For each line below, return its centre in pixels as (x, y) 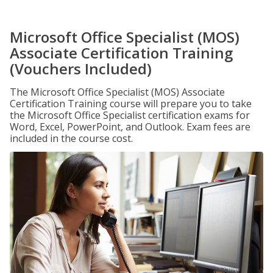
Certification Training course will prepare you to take (131, 104)
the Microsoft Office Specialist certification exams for (130, 115)
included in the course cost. (71, 138)
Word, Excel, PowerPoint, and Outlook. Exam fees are (130, 127)
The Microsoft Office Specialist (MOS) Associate (117, 92)
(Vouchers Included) (81, 69)
